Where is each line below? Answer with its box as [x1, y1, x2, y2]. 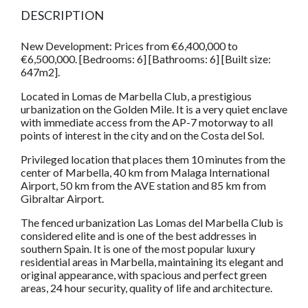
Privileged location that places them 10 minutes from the [21, 152, 285, 166]
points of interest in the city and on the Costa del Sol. [21, 128, 264, 142]
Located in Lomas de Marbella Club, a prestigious [21, 89, 252, 102]
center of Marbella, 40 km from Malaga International [21, 165, 269, 179]
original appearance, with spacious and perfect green [21, 267, 267, 281]
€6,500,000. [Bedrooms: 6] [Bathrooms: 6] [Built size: [21, 52, 271, 65]
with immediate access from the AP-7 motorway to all [21, 115, 273, 129]
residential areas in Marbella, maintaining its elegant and [21, 254, 283, 268]
